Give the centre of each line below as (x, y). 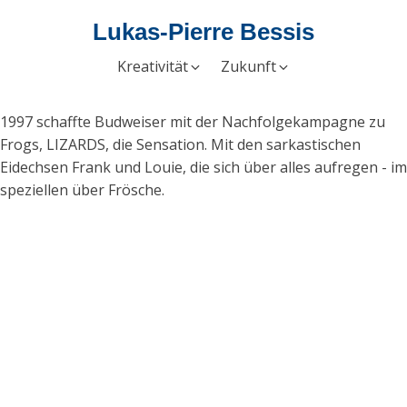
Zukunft (248, 66)
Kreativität (152, 66)
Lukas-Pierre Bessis (203, 32)
